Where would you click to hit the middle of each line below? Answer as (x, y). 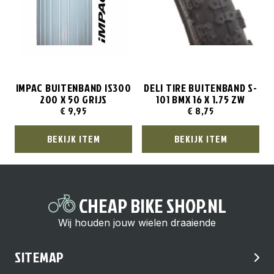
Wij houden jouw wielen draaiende (137, 223)
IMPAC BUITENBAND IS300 (73, 87)
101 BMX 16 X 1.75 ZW (201, 99)
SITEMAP (40, 257)
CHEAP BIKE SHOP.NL (151, 205)
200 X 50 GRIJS (73, 99)
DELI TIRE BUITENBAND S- (201, 87)
